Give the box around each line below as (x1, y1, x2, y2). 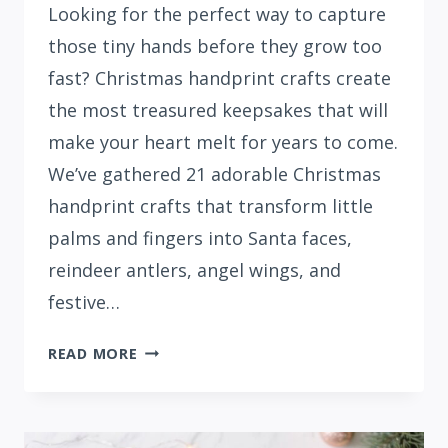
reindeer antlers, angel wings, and (48, 258, 341, 282)
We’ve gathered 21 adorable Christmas (48, 162, 381, 186)
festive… (48, 290, 120, 314)
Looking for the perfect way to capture (48, 2, 386, 26)
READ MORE (48, 344, 138, 363)
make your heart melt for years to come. (48, 130, 398, 154)
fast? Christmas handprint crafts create (48, 66, 391, 90)
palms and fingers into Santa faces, (48, 226, 352, 250)
